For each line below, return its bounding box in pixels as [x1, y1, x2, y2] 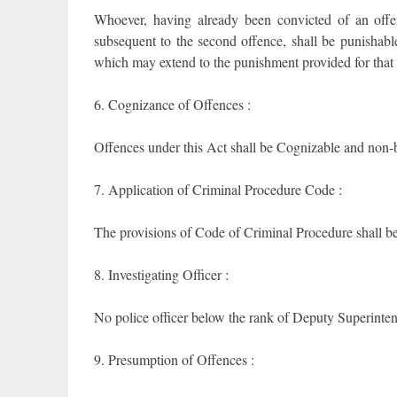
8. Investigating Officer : [93, 265, 229, 284]
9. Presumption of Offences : [93, 350, 254, 370]
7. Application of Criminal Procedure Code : [93, 180, 342, 199]
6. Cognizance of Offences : [93, 95, 251, 114]
